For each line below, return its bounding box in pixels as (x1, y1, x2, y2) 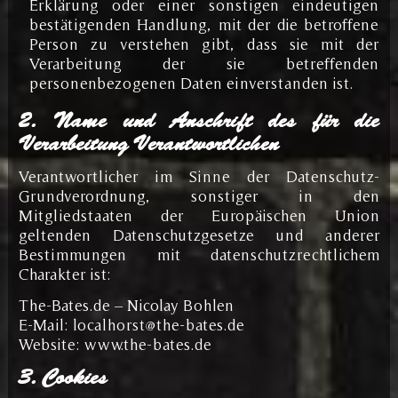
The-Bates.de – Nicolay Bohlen (18, 295, 234, 314)
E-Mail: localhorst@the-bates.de (18, 314, 244, 334)
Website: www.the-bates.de (18, 334, 211, 354)
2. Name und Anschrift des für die (18, 107, 380, 134)
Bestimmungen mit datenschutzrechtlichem (18, 244, 380, 264)
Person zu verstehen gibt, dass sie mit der (28, 34, 379, 53)
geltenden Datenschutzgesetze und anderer (18, 225, 380, 244)
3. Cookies (18, 363, 107, 391)
